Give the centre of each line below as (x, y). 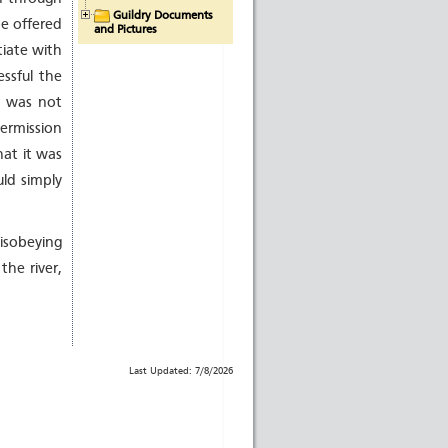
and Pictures (125, 29)
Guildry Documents (163, 15)
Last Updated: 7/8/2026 (181, 370)
